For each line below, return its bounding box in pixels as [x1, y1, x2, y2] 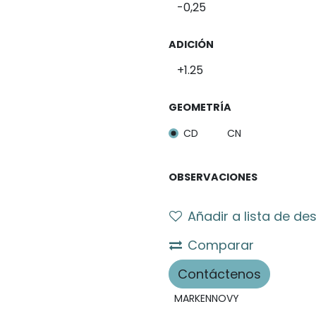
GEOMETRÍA [169, 100, 231, 114]
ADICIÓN [169, 37, 214, 51]
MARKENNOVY [174, 291, 239, 305]
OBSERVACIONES [169, 169, 257, 184]
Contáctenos [178, 265, 261, 283]
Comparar [188, 236, 254, 254]
